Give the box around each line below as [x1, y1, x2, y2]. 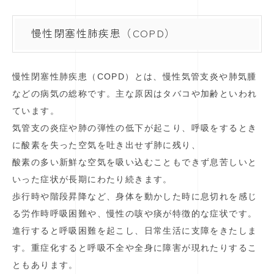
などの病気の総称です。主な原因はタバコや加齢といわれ [12, 89, 257, 99]
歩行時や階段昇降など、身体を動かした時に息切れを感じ [12, 191, 257, 202]
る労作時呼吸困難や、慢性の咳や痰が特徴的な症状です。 [12, 209, 257, 219]
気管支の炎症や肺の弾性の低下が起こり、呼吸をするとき [12, 123, 257, 133]
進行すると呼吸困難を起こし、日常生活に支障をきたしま [12, 226, 257, 236]
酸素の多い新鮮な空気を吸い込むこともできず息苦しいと [12, 157, 257, 168]
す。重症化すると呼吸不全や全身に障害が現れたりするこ [12, 243, 257, 253]
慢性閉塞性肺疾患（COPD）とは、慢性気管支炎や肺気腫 [12, 72, 257, 82]
